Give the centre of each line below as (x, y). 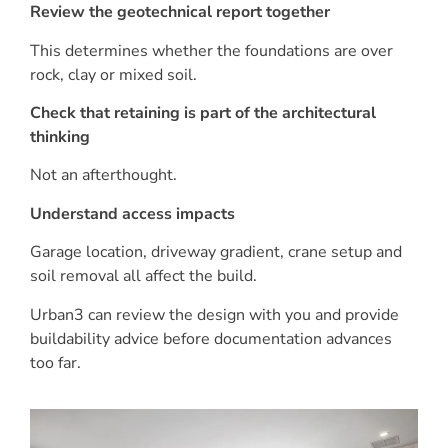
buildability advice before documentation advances (211, 338)
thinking (60, 136)
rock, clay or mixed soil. (113, 74)
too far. (55, 362)
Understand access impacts (132, 213)
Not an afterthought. (103, 175)
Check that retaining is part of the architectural (203, 112)
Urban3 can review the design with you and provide (214, 314)
